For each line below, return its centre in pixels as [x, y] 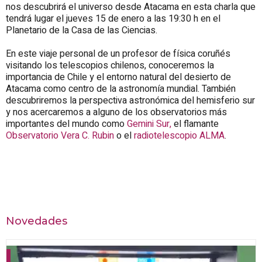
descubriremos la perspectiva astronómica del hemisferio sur [130, 100]
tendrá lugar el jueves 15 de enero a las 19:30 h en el [113, 18]
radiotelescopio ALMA [179, 135]
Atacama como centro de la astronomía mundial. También [121, 89]
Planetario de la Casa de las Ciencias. [82, 30]
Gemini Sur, [149, 124]
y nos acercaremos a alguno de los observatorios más [116, 112]
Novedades [37, 221]
